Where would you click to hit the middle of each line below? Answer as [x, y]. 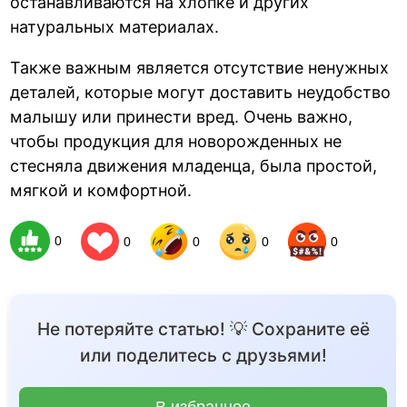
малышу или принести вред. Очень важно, [182, 116]
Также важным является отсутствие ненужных [200, 67]
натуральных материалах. [115, 26]
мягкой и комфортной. [101, 190]
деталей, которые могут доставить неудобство [201, 92]
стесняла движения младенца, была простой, [194, 165]
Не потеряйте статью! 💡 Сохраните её [203, 329]
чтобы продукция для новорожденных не [176, 141]
